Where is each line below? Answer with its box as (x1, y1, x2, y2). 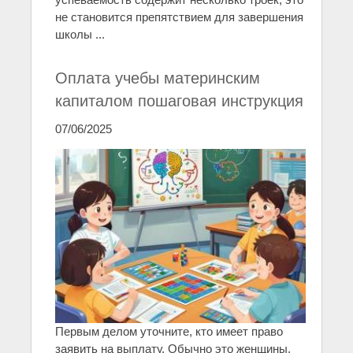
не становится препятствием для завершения (55, 9, 303, 24)
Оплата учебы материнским (55, 69, 260, 87)
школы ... (55, 27, 105, 41)
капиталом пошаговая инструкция (55, 91, 303, 110)
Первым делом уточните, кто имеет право (55, 325, 283, 339)
